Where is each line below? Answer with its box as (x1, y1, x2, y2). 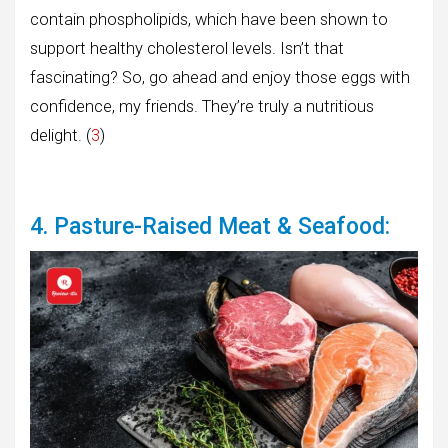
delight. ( (30, 126, 91, 146)
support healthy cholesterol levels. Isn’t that (30, 39, 344, 59)
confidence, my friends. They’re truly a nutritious (30, 97, 374, 117)
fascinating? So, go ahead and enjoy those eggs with (30, 68, 410, 88)
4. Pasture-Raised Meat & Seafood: (30, 213, 390, 241)
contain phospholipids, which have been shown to (30, 10, 388, 30)
